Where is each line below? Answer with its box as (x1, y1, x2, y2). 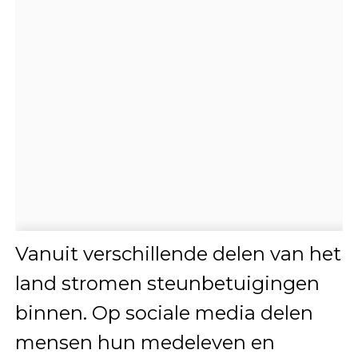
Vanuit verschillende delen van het (14, 241, 341, 265)
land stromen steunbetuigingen (14, 271, 320, 295)
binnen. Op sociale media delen (14, 300, 313, 324)
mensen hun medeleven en (14, 330, 275, 354)
